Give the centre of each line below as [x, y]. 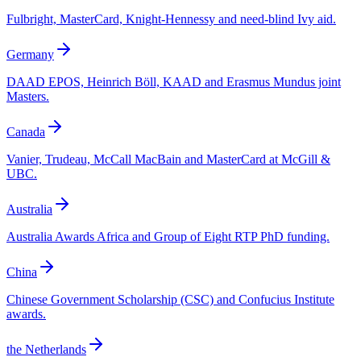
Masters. [28, 97]
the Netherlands [46, 350]
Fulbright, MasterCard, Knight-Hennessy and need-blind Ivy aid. [171, 19]
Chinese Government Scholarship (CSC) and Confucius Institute [170, 300]
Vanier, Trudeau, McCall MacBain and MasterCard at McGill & [168, 160]
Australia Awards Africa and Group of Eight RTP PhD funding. [168, 237]
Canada [26, 132]
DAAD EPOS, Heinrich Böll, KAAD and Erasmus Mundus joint [174, 82]
